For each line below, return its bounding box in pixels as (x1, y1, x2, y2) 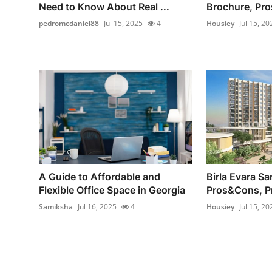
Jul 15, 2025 (104, 18, 143, 29)
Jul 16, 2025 (78, 202, 117, 212)
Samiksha (39, 202, 73, 212)
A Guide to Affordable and (39, 171, 160, 183)
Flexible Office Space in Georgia (39, 184, 185, 197)
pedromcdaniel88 (39, 18, 99, 29)
